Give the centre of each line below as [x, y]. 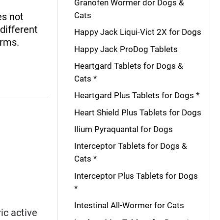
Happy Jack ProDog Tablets [126, 49]
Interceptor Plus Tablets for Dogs [136, 176]
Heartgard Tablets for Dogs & [128, 66]
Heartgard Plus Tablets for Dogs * [137, 96]
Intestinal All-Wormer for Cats [129, 206]
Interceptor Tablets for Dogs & [130, 146]
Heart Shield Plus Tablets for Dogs [137, 112]
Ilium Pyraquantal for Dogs [123, 129]
